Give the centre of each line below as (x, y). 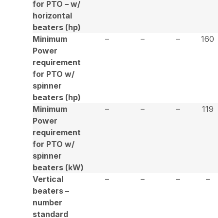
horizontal (53, 15)
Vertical (48, 179)
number (48, 202)
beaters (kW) (58, 167)
